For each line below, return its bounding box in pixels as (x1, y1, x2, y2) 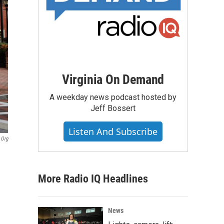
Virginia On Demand (61, 71, 164, 87)
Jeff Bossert (90, 103, 135, 113)
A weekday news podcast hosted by (49, 92, 176, 102)
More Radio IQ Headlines (38, 172, 148, 185)
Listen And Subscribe (68, 125, 157, 137)
